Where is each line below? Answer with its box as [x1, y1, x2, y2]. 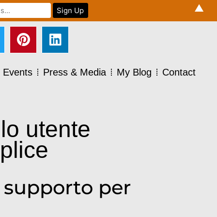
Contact [162, 67, 196, 77]
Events [3, 67, 33, 77]
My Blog [117, 67, 152, 77]
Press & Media [43, 67, 107, 77]
